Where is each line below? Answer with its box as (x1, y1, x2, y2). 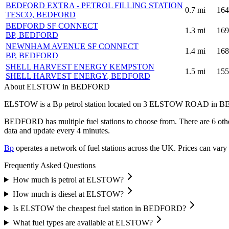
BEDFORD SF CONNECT (6, 21, 98, 30)
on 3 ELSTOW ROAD (131, 99, 209, 108)
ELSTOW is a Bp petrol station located (4, 99, 131, 108)
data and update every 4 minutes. (4, 126, 110, 135)
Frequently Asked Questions (4, 161, 96, 170)
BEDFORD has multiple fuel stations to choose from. (4, 117, 177, 126)
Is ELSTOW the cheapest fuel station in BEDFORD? (12, 203, 186, 213)
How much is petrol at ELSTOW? (12, 175, 124, 184)
